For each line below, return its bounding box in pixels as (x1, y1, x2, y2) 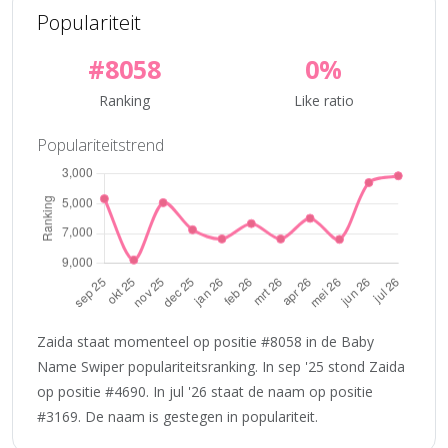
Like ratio (293, 91, 354, 110)
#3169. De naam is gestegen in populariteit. (37, 406, 318, 426)
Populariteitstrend (37, 134, 164, 156)
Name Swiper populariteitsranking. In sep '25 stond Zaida (37, 356, 405, 376)
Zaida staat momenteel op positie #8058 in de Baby (37, 331, 374, 351)
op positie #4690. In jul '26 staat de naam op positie (37, 381, 373, 401)
